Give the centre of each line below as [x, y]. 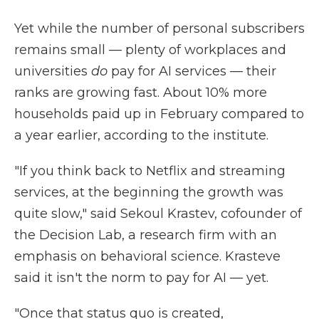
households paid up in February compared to [159, 114]
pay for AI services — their [194, 71]
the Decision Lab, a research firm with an [146, 235]
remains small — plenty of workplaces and [150, 50]
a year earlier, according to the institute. [141, 135]
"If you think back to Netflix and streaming [150, 171]
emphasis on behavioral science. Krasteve [147, 256]
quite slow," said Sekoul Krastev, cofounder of [158, 214]
